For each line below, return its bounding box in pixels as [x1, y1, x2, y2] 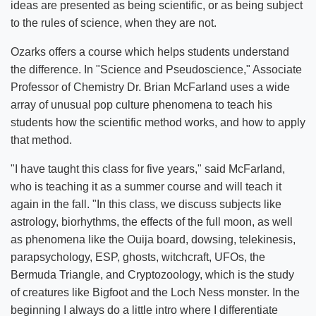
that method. [11, 134, 72, 146]
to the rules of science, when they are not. [11, 17, 217, 29]
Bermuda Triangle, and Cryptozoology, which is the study [11, 269, 294, 281]
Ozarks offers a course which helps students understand [11, 46, 289, 58]
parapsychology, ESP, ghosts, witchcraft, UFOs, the [11, 251, 265, 263]
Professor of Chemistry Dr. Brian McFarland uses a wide [11, 81, 290, 93]
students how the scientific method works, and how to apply [11, 116, 305, 128]
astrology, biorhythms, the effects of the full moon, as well [11, 216, 293, 228]
